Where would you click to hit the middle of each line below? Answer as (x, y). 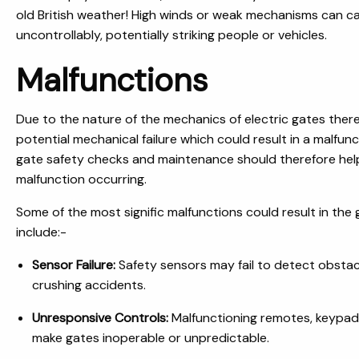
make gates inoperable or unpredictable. (151, 338)
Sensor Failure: (74, 265)
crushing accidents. (89, 285)
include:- (41, 232)
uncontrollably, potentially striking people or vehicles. (171, 35)
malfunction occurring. (81, 179)
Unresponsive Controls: (100, 318)
